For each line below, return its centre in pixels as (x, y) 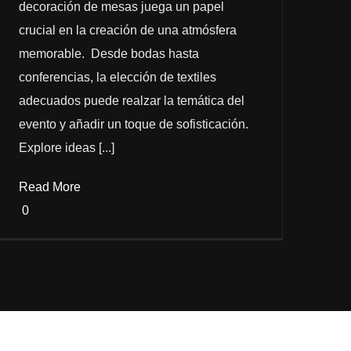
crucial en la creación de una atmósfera (127, 30)
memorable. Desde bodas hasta (109, 53)
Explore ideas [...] (66, 147)
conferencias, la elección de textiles (117, 77)
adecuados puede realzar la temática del (131, 100)
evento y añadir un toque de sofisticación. (135, 124)
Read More (49, 186)
